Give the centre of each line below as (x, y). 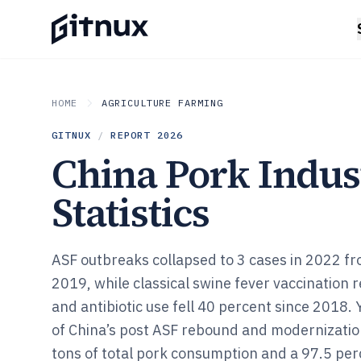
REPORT (134, 135)
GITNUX (72, 135)
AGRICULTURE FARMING (162, 103)
